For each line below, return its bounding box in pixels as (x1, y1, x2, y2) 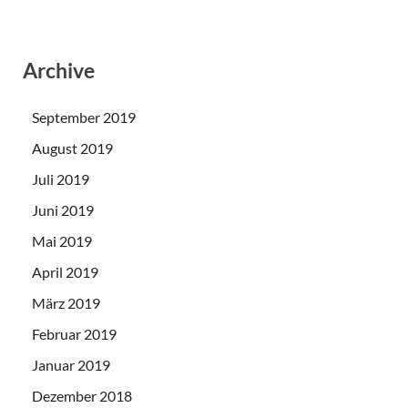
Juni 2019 (32, 201, 94, 219)
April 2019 (32, 263, 98, 281)
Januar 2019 (32, 356, 110, 374)
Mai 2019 (32, 232, 92, 250)
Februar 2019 (32, 325, 117, 343)
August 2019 (32, 139, 113, 158)
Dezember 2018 (32, 387, 132, 405)
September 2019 (32, 108, 136, 127)
